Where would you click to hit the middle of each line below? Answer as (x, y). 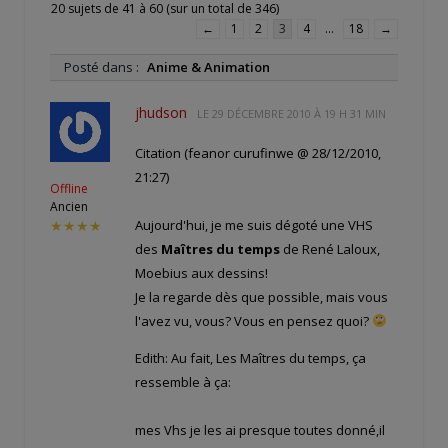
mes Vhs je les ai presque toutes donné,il (260, 430)
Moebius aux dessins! (201, 273)
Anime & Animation (208, 66)
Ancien (69, 206)
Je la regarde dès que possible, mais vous (261, 297)
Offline (69, 188)
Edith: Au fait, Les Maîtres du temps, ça (250, 358)
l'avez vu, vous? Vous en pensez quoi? (253, 321)
